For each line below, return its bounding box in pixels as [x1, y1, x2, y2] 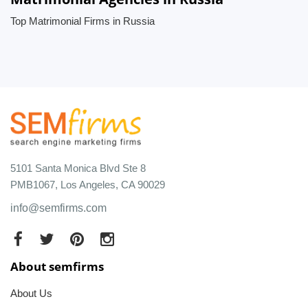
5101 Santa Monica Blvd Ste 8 [10, 162, 146, 174]
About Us [10, 287, 52, 299]
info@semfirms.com [10, 201, 107, 214]
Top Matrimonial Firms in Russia [10, 15, 155, 27]
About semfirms [10, 258, 104, 274]
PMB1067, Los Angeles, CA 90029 [10, 178, 165, 190]
